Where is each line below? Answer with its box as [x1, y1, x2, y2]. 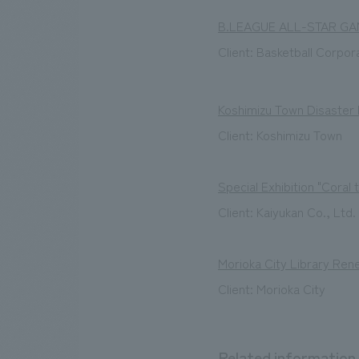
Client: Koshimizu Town [218, 125, 342, 145]
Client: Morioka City [218, 279, 325, 299]
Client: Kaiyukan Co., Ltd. [218, 202, 356, 222]
